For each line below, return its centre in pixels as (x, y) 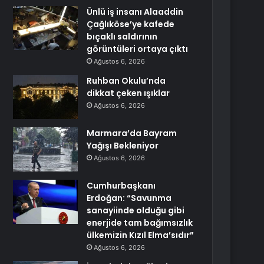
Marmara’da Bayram (132, 133)
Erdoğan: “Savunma (129, 198)
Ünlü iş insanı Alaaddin (135, 12)
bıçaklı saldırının (122, 37)
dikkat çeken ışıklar (128, 93)
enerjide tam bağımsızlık (140, 223)
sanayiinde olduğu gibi (136, 210)
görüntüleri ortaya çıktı (138, 49)
